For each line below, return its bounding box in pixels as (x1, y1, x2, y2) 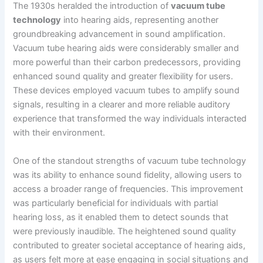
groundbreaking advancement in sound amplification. (13, 29, 226, 40)
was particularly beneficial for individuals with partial (13, 197, 218, 208)
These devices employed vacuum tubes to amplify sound (13, 85, 240, 96)
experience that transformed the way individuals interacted (13, 113, 247, 124)
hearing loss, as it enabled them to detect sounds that (13, 211, 229, 222)
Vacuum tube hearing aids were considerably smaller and (13, 43, 240, 54)
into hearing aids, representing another (61, 15, 219, 26)
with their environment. (13, 127, 106, 139)
